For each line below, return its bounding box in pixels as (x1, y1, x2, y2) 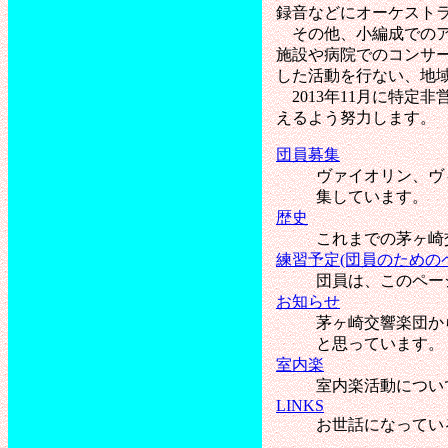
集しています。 (316, 187, 428, 205)
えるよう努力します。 (276, 108, 436, 126)
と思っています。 (316, 334, 444, 352)
